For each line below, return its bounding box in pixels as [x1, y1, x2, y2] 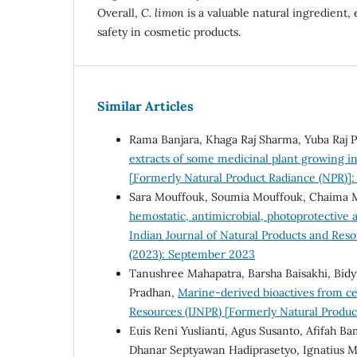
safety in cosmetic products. [97, 24, 241, 39]
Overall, [97, 5, 141, 20]
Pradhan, [129, 284, 178, 300]
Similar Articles [97, 97, 194, 114]
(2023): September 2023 [129, 246, 255, 261]
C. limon [141, 5, 184, 20]
